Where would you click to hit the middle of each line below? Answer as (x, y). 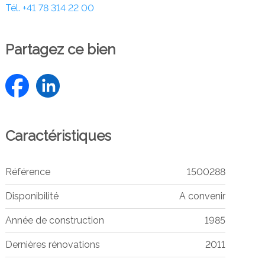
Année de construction (54, 221)
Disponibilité (32, 196)
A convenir (202, 196)
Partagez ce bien (60, 50)
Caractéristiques (58, 136)
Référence (28, 172)
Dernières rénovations (52, 245)
